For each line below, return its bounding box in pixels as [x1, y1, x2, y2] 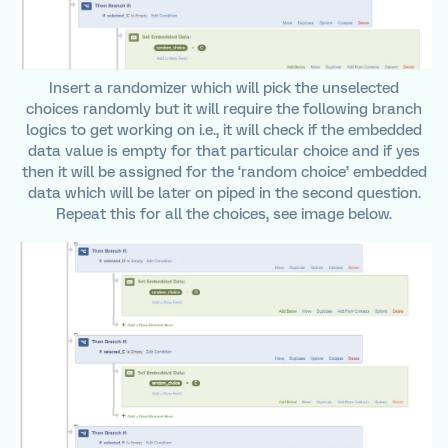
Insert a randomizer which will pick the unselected [49, 79, 399, 98]
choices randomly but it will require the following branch [26, 100, 422, 119]
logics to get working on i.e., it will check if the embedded [26, 121, 422, 140]
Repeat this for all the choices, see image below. [56, 205, 392, 224]
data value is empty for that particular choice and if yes [28, 142, 420, 161]
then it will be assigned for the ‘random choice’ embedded [21, 163, 427, 182]
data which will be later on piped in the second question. [27, 184, 421, 203]
